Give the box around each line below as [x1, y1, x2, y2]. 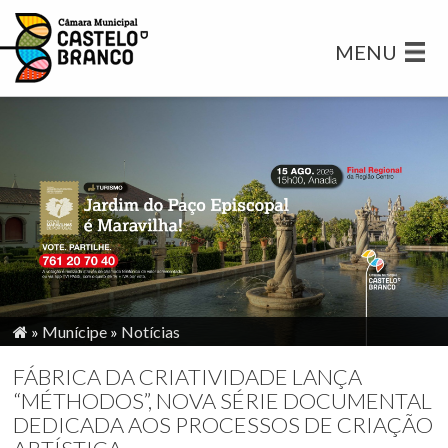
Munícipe [42, 321, 108, 341]
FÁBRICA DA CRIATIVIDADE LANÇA [13, 362, 363, 390]
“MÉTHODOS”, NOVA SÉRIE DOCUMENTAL [13, 386, 433, 414]
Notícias [121, 321, 181, 341]
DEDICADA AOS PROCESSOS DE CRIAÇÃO [13, 410, 434, 438]
